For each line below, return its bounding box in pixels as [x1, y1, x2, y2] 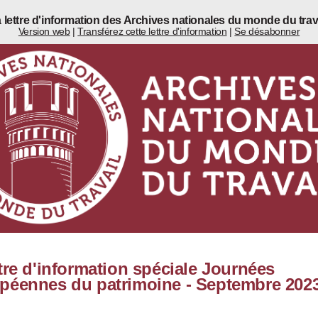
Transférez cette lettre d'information [77, 26, 227, 37]
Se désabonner [234, 26, 300, 37]
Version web [18, 26, 70, 37]
